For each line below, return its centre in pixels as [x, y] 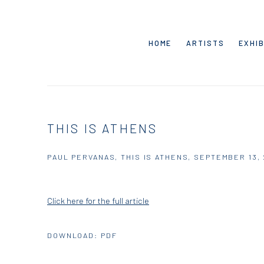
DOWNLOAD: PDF [82, 235]
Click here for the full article [98, 201]
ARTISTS [205, 43]
